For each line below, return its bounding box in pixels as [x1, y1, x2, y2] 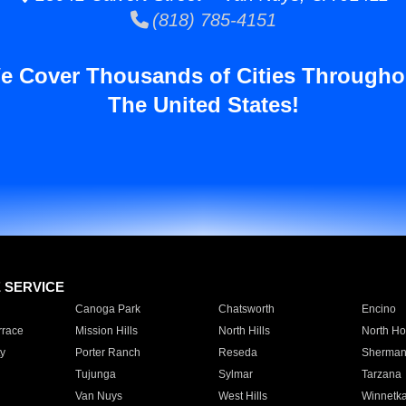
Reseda [217, 346, 257, 359]
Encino [361, 303, 396, 315]
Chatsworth [217, 303, 275, 315]
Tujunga [74, 368, 116, 381]
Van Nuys [74, 390, 122, 402]
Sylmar [217, 368, 253, 381]
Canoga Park [74, 303, 140, 315]
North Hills [217, 324, 270, 337]
